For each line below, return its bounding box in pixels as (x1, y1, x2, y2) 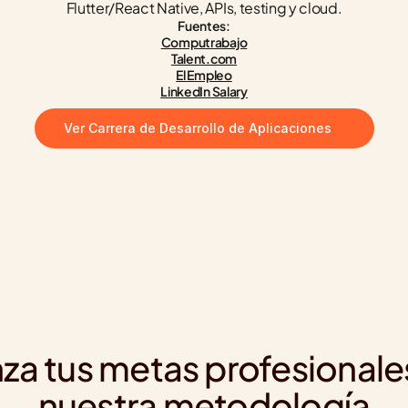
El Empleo (176, 66, 232, 83)
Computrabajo (160, 34, 248, 50)
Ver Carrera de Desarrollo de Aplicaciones (63, 120, 331, 136)
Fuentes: (178, 17, 230, 34)
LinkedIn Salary (160, 83, 248, 99)
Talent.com (170, 50, 238, 66)
